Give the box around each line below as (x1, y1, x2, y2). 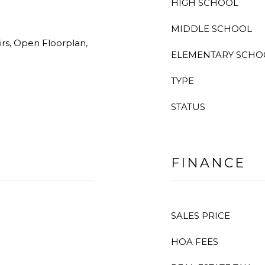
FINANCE (171, 155, 245, 171)
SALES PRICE (171, 210, 230, 221)
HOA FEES (171, 236, 218, 247)
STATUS (171, 101, 205, 112)
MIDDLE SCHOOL (171, 23, 252, 34)
